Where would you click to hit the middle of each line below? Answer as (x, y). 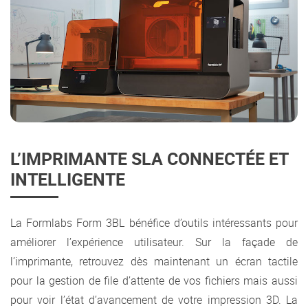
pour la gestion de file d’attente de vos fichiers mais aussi (154, 280)
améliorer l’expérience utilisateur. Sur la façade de (154, 242)
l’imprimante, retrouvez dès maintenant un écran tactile (154, 261)
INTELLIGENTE (68, 179)
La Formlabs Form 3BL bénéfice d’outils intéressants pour (154, 222)
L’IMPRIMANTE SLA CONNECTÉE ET (149, 158)
